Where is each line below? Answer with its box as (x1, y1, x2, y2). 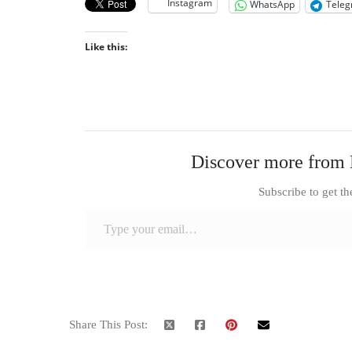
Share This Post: (69, 318, 148, 331)
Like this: (85, 40, 127, 53)
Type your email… (84, 202, 96, 214)
